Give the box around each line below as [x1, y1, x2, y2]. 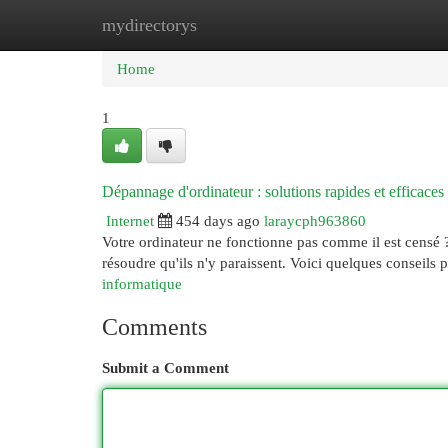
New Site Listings [200, 16, 309, 33]
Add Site [339, 16, 393, 33]
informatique [102, 275, 182, 292]
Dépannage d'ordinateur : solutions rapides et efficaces [102, 183, 444, 200]
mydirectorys [102, 15, 197, 35]
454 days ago [176, 212, 260, 229]
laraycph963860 [264, 212, 366, 229]
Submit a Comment [102, 359, 229, 376]
